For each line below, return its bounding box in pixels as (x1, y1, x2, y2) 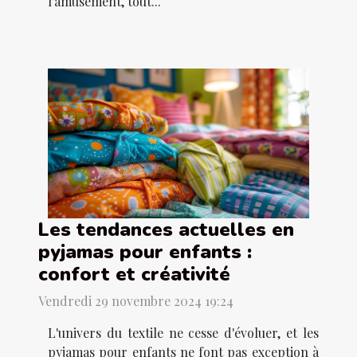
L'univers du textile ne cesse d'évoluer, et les (48, 324, 319, 341)
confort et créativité (38, 261, 230, 287)
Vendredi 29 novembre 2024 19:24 (38, 292, 233, 309)
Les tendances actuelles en (38, 216, 294, 242)
